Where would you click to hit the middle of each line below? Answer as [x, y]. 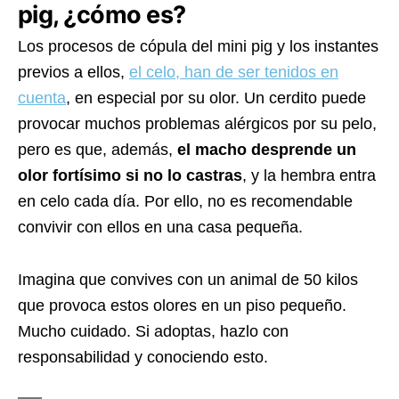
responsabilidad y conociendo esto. [143, 358]
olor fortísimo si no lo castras [130, 176]
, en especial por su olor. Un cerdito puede [216, 98]
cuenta [42, 98]
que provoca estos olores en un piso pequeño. [182, 306]
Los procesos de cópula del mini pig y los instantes [198, 47]
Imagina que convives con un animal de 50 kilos [188, 280]
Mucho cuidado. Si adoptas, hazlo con [153, 332]
